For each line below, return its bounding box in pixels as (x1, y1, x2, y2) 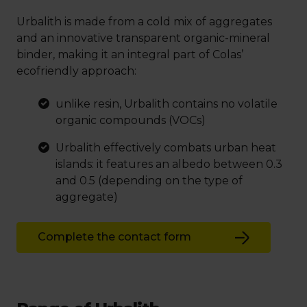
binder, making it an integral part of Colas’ (16, 47, 243, 61)
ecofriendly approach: (16, 64, 136, 77)
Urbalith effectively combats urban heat (56, 140, 276, 154)
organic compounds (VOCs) (56, 113, 206, 127)
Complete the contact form (38, 230, 191, 244)
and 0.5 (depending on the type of (56, 173, 243, 187)
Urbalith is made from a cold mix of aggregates (16, 14, 272, 28)
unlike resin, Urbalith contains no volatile (56, 97, 278, 110)
